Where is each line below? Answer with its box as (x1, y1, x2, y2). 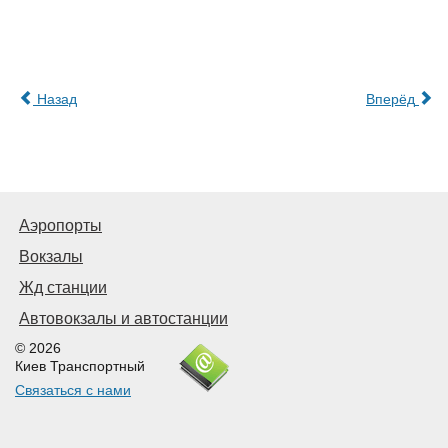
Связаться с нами (15, 382, 131, 399)
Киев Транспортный (15, 358, 145, 375)
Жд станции (19, 279, 107, 297)
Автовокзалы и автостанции (19, 310, 228, 328)
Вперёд (366, 91, 415, 108)
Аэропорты (19, 217, 102, 235)
